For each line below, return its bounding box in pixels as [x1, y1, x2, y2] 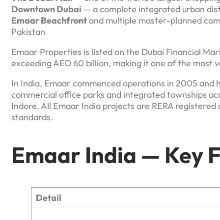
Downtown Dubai [11, 3, 82, 15]
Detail [36, 192, 61, 204]
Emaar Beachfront [11, 14, 87, 26]
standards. [11, 111, 53, 123]
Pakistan [11, 26, 45, 37]
